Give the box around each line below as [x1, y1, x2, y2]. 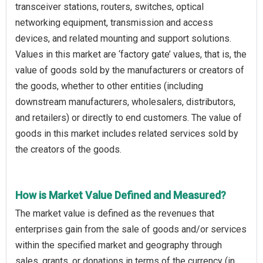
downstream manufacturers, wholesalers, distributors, [15, 96, 235, 107]
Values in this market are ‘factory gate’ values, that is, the [15, 48, 247, 60]
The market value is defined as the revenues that [15, 207, 214, 219]
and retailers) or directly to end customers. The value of [15, 112, 242, 123]
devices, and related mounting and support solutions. [15, 32, 231, 44]
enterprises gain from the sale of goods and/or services [15, 223, 247, 235]
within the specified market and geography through [15, 239, 222, 251]
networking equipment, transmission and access [15, 16, 213, 28]
